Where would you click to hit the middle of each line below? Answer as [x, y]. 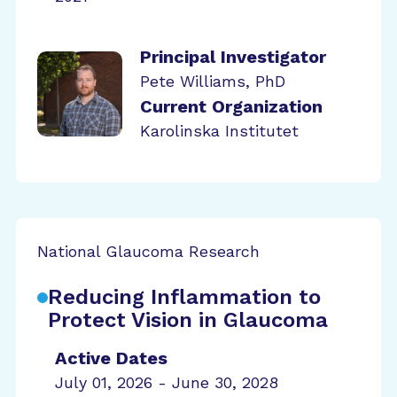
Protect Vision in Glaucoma [188, 320]
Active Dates [111, 358]
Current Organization [231, 106]
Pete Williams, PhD [213, 81]
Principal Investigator [233, 57]
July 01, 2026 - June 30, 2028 [167, 382]
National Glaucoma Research [148, 251]
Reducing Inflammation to [184, 297]
